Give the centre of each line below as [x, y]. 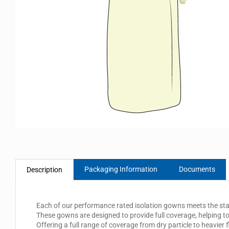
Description [44, 170]
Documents [197, 169]
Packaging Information [121, 169]
